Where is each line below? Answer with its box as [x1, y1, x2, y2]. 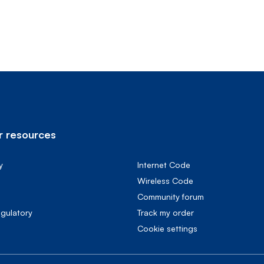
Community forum [137, 192, 204, 202]
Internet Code [137, 160, 190, 170]
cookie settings [143, 223, 197, 233]
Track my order [137, 207, 194, 217]
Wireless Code [137, 176, 193, 186]
